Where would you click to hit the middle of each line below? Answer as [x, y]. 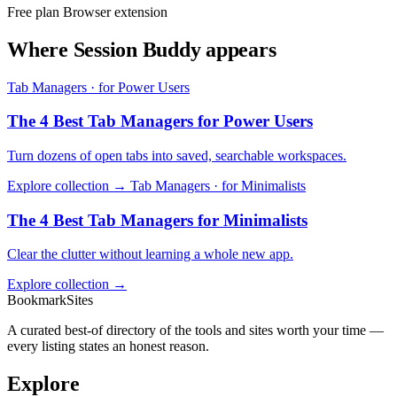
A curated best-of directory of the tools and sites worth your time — [195, 331]
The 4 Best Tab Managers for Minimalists [157, 220]
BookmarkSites [50, 300]
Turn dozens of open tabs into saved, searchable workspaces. [177, 155]
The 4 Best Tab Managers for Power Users [160, 121]
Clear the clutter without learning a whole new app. [150, 254]
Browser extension [115, 12]
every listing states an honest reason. [108, 346]
